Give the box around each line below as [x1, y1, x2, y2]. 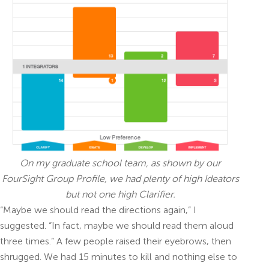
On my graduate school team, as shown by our [19, 157, 221, 169]
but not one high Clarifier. [65, 188, 175, 200]
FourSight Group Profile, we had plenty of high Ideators [1, 172, 239, 184]
